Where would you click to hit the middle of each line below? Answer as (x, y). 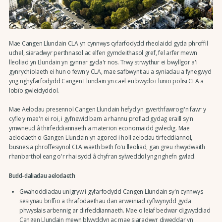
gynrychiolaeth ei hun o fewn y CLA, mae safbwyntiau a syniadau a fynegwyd (110, 71)
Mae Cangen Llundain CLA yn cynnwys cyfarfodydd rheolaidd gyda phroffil (108, 43)
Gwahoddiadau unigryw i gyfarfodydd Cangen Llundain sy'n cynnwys (111, 191)
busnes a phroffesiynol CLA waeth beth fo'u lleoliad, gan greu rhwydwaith (107, 147)
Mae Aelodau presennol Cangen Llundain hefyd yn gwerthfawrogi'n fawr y (107, 110)
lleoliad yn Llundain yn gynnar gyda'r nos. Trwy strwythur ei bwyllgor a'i (103, 62)
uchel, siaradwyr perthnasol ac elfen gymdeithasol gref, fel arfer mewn (103, 53)
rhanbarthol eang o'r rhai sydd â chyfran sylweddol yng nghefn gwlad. (102, 157)
